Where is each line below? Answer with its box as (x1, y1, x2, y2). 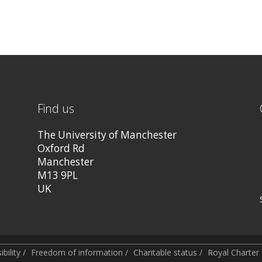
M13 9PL (37, 168, 78, 182)
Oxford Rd (37, 141, 85, 155)
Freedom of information (31, 246, 123, 258)
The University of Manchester (37, 127, 177, 142)
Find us (37, 101, 74, 116)
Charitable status (133, 246, 197, 258)
